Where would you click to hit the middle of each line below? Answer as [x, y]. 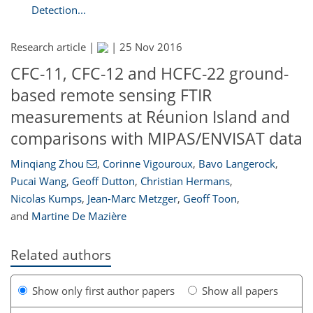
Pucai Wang [38, 181]
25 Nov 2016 [151, 47]
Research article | [54, 47]
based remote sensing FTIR [111, 95]
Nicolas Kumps [46, 198]
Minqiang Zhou [47, 163]
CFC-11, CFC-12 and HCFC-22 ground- [150, 74]
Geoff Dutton [103, 181]
